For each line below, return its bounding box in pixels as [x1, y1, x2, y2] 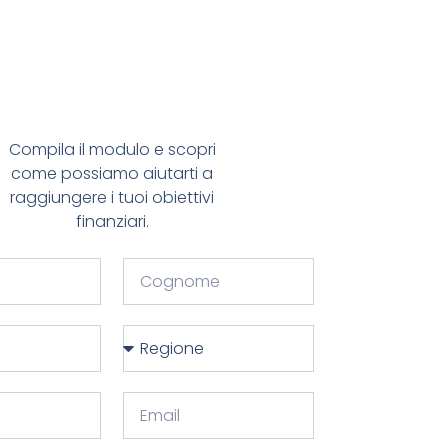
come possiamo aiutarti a [11, 162, 213, 186]
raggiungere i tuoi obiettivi [10, 186, 214, 210]
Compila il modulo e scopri [8, 138, 216, 162]
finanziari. [75, 210, 149, 234]
